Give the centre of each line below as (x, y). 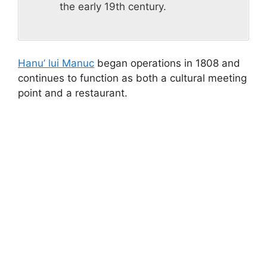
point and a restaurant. (73, 93)
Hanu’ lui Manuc (56, 63)
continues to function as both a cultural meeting (132, 78)
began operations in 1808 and (167, 63)
